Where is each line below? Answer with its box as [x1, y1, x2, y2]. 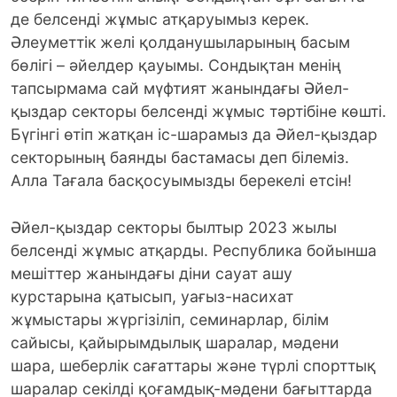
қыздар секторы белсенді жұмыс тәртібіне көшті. [11, 102, 386, 121]
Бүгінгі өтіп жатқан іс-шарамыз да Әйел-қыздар [11, 125, 378, 144]
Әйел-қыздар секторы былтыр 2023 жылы [11, 217, 337, 237]
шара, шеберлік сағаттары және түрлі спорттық [11, 355, 376, 375]
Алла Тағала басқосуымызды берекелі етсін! [11, 171, 352, 191]
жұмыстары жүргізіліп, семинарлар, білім [11, 309, 329, 329]
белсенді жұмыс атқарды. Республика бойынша [11, 240, 377, 260]
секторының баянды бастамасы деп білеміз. [11, 148, 349, 167]
